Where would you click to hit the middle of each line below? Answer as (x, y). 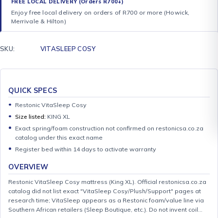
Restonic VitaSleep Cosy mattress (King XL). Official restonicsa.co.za (107, 182)
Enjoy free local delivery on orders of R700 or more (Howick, (100, 13)
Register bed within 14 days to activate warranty (86, 149)
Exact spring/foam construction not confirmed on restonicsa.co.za (109, 128)
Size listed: (31, 117)
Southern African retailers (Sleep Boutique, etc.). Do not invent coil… (105, 209)
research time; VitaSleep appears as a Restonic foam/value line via (106, 200)
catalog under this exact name (59, 138)
